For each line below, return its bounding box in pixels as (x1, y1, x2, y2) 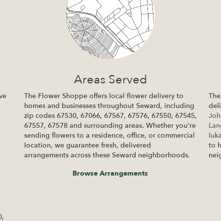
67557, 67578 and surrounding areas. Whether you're (24, 121, 196, 131)
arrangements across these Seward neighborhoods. (24, 150, 190, 160)
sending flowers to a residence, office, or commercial (24, 131, 195, 141)
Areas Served (74, 72, 147, 88)
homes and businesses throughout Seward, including (24, 101, 194, 111)
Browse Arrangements (73, 169, 148, 179)
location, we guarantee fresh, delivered (24, 141, 151, 150)
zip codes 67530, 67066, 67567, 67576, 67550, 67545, (24, 111, 197, 121)
